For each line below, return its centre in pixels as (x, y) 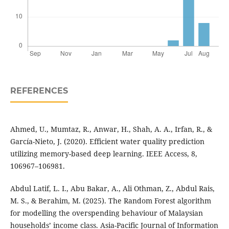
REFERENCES (39, 90)
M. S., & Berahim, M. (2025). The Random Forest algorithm (110, 200)
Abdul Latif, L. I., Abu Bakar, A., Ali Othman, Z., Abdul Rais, (112, 188)
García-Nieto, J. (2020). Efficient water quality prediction (107, 141)
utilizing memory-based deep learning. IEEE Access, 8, (104, 153)
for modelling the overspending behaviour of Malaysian (106, 213)
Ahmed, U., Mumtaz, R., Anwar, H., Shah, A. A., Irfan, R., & (111, 129)
